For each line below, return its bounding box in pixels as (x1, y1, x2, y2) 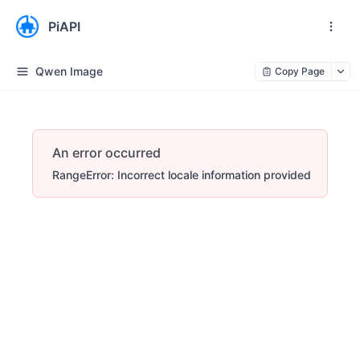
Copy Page (275, 65, 325, 77)
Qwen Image (35, 64, 103, 78)
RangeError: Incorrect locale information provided (52, 168, 311, 182)
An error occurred (52, 145, 161, 161)
